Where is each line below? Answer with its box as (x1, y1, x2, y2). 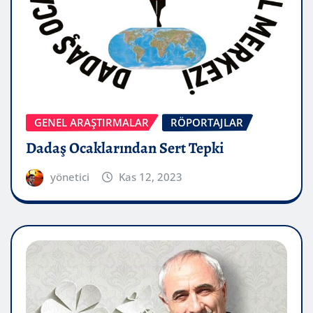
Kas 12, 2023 (119, 169, 183, 184)
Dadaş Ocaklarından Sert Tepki (26, 137, 224, 159)
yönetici (50, 169, 89, 184)
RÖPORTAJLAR (170, 115, 243, 130)
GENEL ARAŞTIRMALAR (34, 115, 149, 130)
